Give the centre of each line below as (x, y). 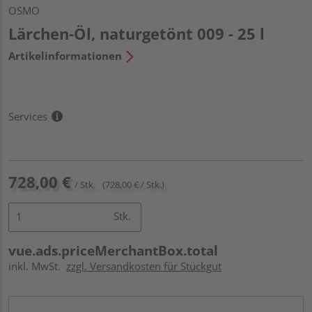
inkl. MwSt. (37, 266)
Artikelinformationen (65, 55)
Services (28, 116)
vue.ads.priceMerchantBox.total (113, 250)
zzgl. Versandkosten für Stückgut (144, 266)
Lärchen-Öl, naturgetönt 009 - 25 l (136, 33)
